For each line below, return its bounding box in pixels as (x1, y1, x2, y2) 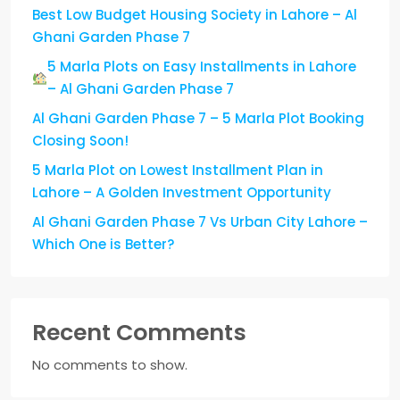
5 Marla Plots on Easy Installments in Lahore (47, 57, 357, 77)
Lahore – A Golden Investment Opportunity (32, 183, 331, 203)
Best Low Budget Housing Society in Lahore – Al (32, 5, 357, 25)
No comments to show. (32, 355, 187, 375)
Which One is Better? (32, 235, 174, 254)
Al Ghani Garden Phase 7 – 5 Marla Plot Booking (32, 109, 364, 129)
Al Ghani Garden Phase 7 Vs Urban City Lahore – (32, 212, 368, 232)
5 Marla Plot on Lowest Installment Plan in (32, 161, 323, 180)
